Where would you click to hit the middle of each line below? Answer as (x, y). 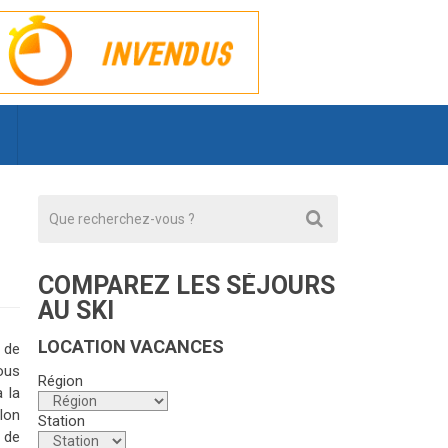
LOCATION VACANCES (131, 346)
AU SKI (76, 310)
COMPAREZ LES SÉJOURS (186, 285)
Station (61, 421)
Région (60, 381)
